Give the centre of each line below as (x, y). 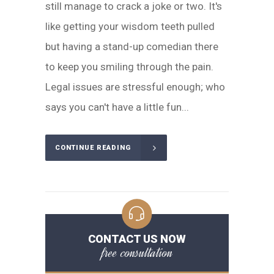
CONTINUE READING (93, 148)
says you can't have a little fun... (117, 107)
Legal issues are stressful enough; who (135, 87)
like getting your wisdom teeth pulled (130, 26)
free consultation (137, 253)
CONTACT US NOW (137, 239)
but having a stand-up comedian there (132, 46)
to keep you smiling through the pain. (129, 67)
